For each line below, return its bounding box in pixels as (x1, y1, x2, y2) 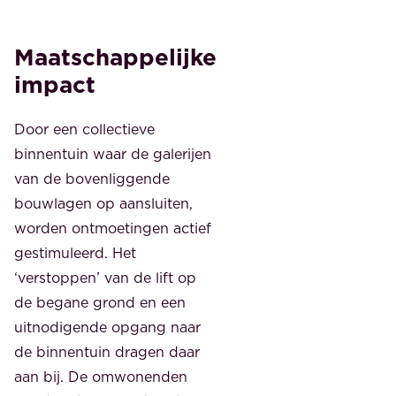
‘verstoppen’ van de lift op (14, 268, 196, 288)
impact (14, 67, 95, 101)
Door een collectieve (14, 119, 155, 140)
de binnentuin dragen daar (14, 342, 200, 362)
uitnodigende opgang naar (14, 317, 201, 338)
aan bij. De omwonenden (14, 367, 187, 387)
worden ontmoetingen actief (14, 218, 211, 239)
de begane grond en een (14, 293, 186, 313)
